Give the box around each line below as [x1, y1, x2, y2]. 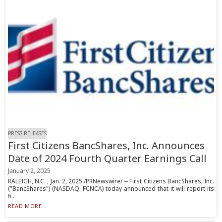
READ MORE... [8, 202, 47, 210]
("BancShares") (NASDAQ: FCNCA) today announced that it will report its [8, 184, 214, 193]
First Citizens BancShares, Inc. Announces [8, 139, 205, 153]
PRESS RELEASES [8, 130, 47, 137]
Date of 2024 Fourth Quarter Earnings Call [8, 152, 207, 166]
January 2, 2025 [8, 166, 51, 175]
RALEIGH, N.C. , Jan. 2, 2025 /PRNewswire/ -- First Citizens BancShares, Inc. [8, 177, 214, 186]
